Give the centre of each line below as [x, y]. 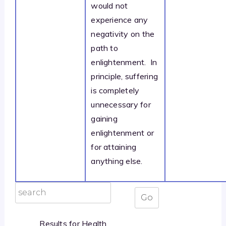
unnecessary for [121, 104]
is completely [115, 90]
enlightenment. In [124, 62]
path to [104, 48]
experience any [120, 19]
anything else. [117, 161]
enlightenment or [123, 132]
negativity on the [123, 34]
